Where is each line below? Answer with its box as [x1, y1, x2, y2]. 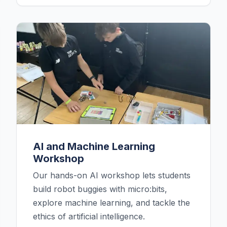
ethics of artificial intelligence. [33, 211, 145, 222]
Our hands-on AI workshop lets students [33, 170, 191, 181]
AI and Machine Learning [33, 140, 155, 153]
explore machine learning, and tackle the [33, 198, 190, 208]
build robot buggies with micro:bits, [33, 184, 167, 195]
